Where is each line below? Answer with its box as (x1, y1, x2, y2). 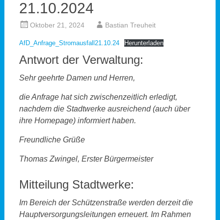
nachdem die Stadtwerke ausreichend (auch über (19, 105, 190, 113)
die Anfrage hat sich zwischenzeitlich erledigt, (19, 93, 177, 102)
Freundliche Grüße (19, 136, 85, 144)
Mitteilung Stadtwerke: (19, 178, 134, 192)
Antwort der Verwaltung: (19, 53, 143, 67)
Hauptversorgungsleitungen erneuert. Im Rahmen (19, 210, 191, 219)
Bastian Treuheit (105, 21, 156, 29)
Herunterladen (124, 39, 164, 47)
